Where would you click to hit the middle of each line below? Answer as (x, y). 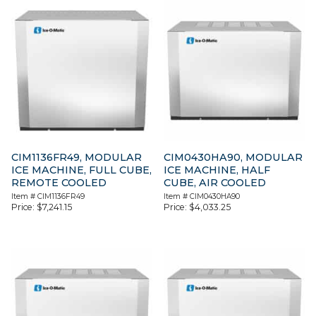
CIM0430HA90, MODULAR (233, 158)
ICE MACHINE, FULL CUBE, (81, 170)
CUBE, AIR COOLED (215, 183)
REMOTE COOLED (59, 183)
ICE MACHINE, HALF (217, 170)
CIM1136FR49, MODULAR (77, 158)
